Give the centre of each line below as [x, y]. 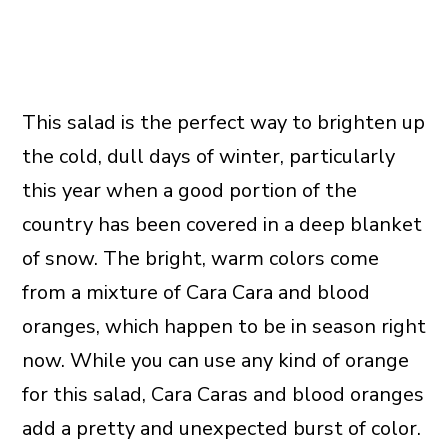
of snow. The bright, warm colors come [200, 259]
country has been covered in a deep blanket [221, 225]
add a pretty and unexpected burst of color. [221, 429]
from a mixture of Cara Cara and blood [195, 293]
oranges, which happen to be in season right [223, 327]
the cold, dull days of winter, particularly [208, 157]
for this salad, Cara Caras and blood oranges [222, 395]
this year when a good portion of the [189, 191]
